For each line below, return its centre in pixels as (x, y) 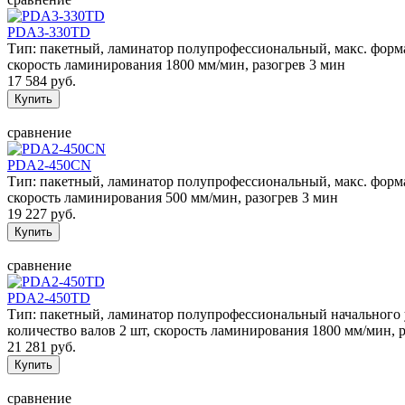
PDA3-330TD (49, 32)
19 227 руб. (42, 213)
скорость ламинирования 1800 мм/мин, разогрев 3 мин (176, 64)
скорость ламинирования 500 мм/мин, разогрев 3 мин (173, 197)
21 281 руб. (42, 346)
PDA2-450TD (49, 297)
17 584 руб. (42, 80)
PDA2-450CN (49, 165)
